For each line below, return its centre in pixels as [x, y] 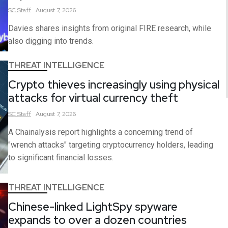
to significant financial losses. [61, 158]
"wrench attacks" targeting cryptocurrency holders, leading [111, 145]
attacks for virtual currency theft [93, 98]
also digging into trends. [51, 41]
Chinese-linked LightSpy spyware [93, 207]
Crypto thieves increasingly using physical [114, 85]
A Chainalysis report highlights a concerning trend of [101, 132]
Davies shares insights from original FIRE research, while [110, 28]
